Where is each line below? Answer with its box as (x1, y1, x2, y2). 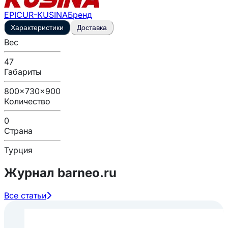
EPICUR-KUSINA (4, 9, 68, 20)
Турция (4, 145, 33, 155)
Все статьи (4, 190, 46, 201)
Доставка (77, 23, 107, 32)
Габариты (4, 66, 42, 77)
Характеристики (11, 23, 64, 32)
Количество (4, 96, 50, 106)
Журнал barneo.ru (4, 165, 117, 180)
